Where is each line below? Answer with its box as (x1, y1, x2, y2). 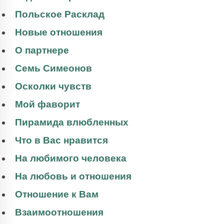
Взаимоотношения (15, 207, 103, 218)
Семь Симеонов (15, 63, 92, 74)
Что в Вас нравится (15, 135, 108, 146)
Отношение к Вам (15, 189, 98, 200)
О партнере (15, 45, 69, 56)
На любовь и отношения (15, 171, 131, 182)
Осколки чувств (15, 81, 91, 92)
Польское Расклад (15, 9, 104, 20)
